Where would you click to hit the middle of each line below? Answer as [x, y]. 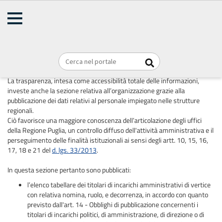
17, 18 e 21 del [30, 150]
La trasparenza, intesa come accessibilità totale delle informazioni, [103, 81]
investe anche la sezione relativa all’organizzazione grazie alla [96, 90]
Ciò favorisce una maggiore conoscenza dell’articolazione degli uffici [105, 120]
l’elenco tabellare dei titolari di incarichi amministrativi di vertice [119, 185]
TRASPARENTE [88, 25]
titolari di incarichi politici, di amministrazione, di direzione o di [116, 214]
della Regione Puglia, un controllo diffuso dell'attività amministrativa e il [111, 130]
